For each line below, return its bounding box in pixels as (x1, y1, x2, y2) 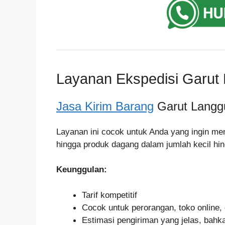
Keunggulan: (56, 165, 107, 174)
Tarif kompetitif (82, 190, 137, 200)
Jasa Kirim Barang (56, 99, 154, 113)
